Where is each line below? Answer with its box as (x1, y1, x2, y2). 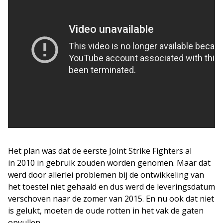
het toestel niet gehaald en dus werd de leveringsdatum (8, 181, 215, 193)
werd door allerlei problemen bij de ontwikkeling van (8, 169, 204, 181)
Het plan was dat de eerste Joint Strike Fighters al (8, 145, 192, 157)
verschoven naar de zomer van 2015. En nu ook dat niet (8, 193, 214, 205)
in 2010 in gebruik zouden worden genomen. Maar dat (8, 157, 211, 169)
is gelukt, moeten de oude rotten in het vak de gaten (8, 205, 204, 217)
